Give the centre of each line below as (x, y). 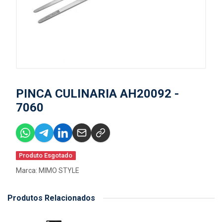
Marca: (27, 170)
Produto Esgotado (46, 155)
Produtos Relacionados (51, 198)
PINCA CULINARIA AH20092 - (97, 94)
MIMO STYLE (59, 170)
